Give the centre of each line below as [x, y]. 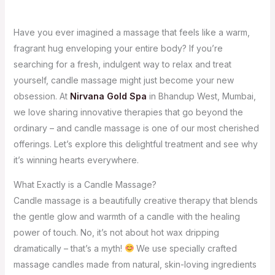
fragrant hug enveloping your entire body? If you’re [118, 48]
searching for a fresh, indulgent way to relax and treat [122, 64]
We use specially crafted [186, 248]
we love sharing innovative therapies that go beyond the [128, 112]
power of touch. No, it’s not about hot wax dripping [116, 232]
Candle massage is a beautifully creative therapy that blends [135, 200]
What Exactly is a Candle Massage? [85, 184]
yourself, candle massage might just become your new [123, 80]
